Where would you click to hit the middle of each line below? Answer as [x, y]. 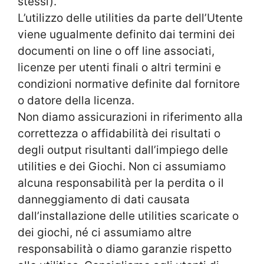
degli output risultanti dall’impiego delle [123, 150]
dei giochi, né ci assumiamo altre [105, 232]
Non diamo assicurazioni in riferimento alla [130, 117]
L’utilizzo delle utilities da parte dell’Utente [130, 18]
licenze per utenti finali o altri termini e [119, 67]
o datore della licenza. [76, 100]
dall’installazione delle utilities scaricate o [128, 216]
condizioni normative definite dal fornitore [129, 84]
